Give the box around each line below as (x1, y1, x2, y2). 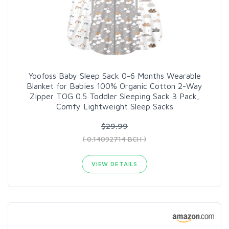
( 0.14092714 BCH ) (83, 134, 146, 143)
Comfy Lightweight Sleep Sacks (56, 101, 173, 111)
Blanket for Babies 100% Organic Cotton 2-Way (27, 81, 202, 90)
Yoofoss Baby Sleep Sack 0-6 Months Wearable (28, 71, 201, 80)
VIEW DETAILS (91, 159, 138, 168)
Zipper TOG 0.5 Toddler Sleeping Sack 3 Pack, (30, 91, 199, 101)
